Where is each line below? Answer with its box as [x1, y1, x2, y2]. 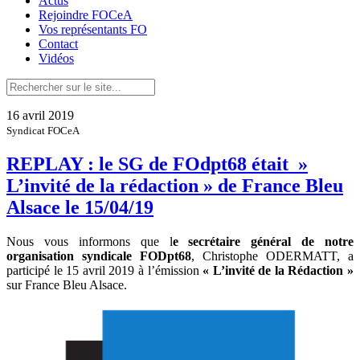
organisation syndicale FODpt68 [6, 248, 191, 263]
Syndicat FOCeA [6, 124, 80, 137]
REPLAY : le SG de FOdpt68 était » [6, 153, 308, 174]
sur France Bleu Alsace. [6, 277, 127, 292]
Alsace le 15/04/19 [6, 196, 153, 218]
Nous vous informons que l [6, 234, 173, 248]
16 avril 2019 [6, 108, 74, 122]
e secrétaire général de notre [172, 234, 354, 248]
